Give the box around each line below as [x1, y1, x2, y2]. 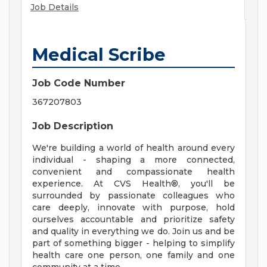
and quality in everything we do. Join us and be [32, 226, 235, 237]
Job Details [30, 2, 79, 13]
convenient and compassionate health [32, 166, 235, 178]
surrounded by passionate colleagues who [32, 190, 235, 201]
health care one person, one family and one [32, 250, 235, 261]
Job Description [32, 120, 113, 132]
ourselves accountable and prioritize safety [32, 214, 235, 225]
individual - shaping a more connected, [32, 154, 235, 166]
